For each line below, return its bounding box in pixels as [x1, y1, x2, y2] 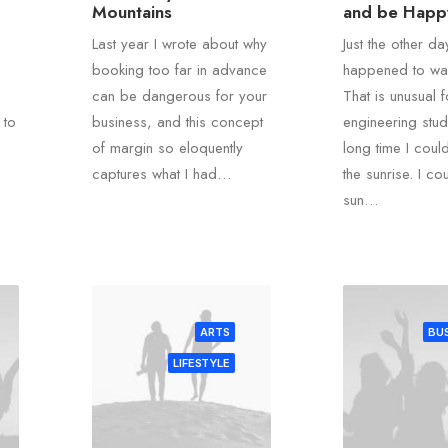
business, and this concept [91, 111, 263, 134]
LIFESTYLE [173, 356, 230, 370]
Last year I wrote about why [91, 33, 267, 56]
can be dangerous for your [91, 85, 267, 108]
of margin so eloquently [91, 137, 243, 160]
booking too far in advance [91, 59, 267, 82]
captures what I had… [91, 163, 231, 186]
